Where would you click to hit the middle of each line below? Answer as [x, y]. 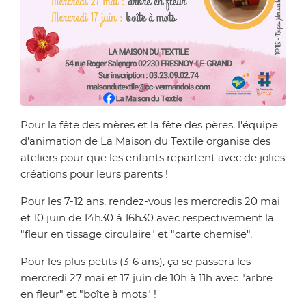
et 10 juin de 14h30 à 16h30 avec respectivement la [147, 217]
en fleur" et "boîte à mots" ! [88, 294]
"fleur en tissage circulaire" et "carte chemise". [136, 234]
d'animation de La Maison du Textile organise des [145, 141]
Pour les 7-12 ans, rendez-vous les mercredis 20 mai [150, 201]
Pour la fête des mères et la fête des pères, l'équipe [149, 124]
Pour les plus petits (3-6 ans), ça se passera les [136, 261]
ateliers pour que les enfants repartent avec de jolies [153, 157]
